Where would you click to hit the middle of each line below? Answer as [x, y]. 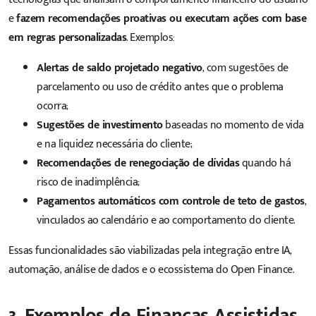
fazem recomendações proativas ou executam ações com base [161, 18]
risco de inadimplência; [88, 182]
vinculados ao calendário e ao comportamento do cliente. [166, 220]
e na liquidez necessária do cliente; [114, 144]
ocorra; [53, 106]
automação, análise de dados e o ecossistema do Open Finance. [151, 269]
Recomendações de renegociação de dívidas [138, 163]
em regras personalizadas [67, 37]
